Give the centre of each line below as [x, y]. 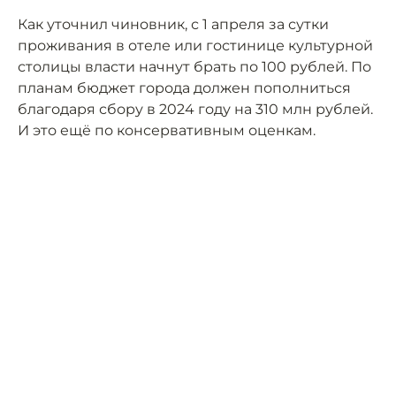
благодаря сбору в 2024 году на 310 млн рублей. [195, 110]
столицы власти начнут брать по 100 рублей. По [194, 67]
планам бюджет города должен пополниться [184, 88]
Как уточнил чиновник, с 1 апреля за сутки [173, 25]
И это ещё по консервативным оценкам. [167, 131]
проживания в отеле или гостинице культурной [195, 46]
